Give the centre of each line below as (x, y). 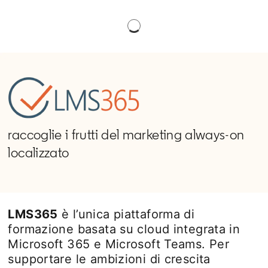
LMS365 (33, 214)
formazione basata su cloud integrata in (124, 229)
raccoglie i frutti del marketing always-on (126, 134)
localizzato (39, 152)
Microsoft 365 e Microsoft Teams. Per (119, 244)
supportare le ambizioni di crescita (109, 259)
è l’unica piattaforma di (126, 214)
